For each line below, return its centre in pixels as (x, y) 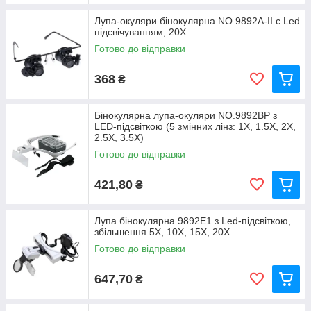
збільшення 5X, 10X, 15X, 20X (162, 232)
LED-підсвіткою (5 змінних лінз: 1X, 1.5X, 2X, (195, 127)
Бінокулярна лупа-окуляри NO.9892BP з (186, 116)
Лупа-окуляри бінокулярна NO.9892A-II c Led (197, 21)
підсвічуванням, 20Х (140, 32)
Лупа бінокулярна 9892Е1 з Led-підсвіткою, (193, 221)
